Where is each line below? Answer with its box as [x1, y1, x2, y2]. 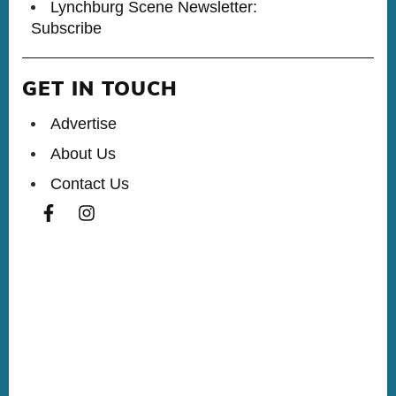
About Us [50, 145, 116, 164]
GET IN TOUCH [22, 80, 178, 102]
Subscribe [31, 19, 102, 37]
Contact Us [50, 175, 129, 194]
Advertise [50, 115, 117, 133]
